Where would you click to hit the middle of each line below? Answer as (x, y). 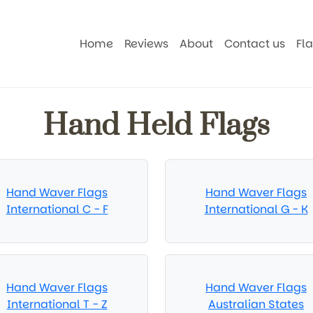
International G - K (256, 209)
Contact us (255, 43)
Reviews (147, 43)
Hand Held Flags (156, 126)
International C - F (57, 209)
